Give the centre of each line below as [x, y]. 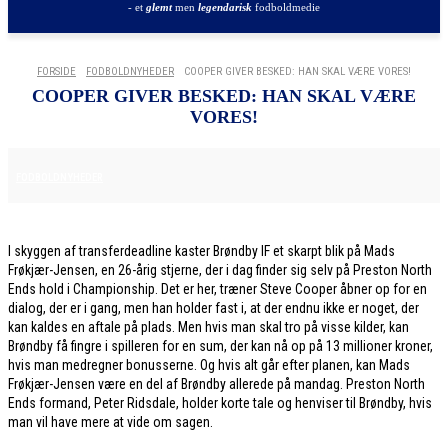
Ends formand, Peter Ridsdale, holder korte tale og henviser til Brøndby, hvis [220, 403]
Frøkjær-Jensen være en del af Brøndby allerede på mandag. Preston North [216, 384]
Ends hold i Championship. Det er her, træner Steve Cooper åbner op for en [217, 289]
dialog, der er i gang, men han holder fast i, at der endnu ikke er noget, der [213, 308]
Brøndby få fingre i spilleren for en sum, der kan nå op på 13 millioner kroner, [220, 346]
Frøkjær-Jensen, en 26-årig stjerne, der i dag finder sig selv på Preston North [220, 270]
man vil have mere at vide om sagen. [110, 422]
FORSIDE [56, 71]
